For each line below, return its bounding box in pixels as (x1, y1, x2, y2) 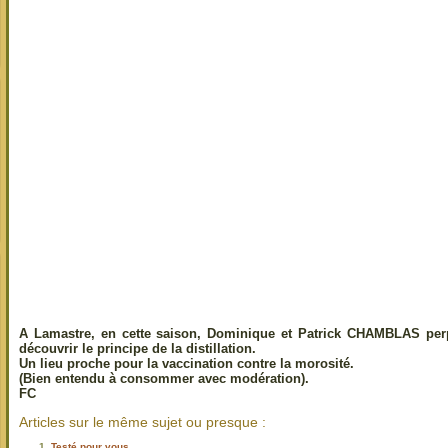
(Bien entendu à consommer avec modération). (19, 370, 309, 386)
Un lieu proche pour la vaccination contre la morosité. (19, 355, 354, 371)
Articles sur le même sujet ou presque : (19, 413, 266, 430)
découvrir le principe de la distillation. (19, 340, 256, 356)
